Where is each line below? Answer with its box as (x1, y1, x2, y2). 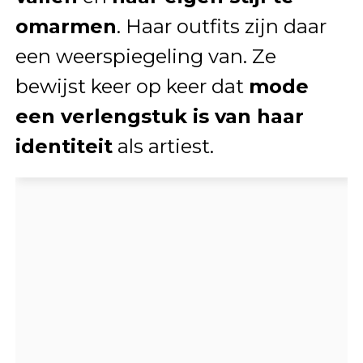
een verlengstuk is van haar (15, 105, 304, 129)
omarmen (15, 15, 117, 39)
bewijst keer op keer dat (15, 75, 249, 99)
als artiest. (112, 135, 214, 159)
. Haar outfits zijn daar (116, 15, 327, 39)
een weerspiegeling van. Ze (15, 45, 276, 69)
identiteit (15, 135, 113, 159)
